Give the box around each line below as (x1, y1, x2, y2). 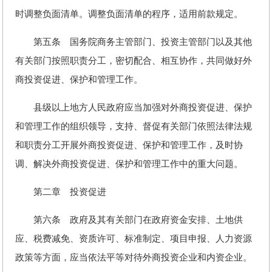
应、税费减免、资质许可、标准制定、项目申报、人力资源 (15, 234, 252, 243)
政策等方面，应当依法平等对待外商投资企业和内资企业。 (15, 253, 252, 262)
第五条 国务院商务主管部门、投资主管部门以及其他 (15, 37, 252, 47)
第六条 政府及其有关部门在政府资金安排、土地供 (15, 215, 243, 225)
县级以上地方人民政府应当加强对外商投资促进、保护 (15, 103, 252, 112)
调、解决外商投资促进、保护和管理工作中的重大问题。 (15, 159, 243, 169)
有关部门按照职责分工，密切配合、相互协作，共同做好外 (15, 56, 252, 66)
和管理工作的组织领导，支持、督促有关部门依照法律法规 (15, 121, 252, 131)
